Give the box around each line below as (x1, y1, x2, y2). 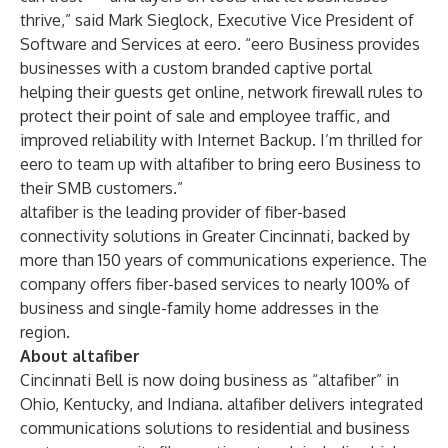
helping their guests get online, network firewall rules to (20, 82, 423, 102)
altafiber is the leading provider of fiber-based (20, 202, 346, 222)
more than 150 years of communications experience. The (20, 250, 427, 270)
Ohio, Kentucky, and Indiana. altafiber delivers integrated (20, 394, 423, 414)
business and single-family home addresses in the (20, 298, 379, 318)
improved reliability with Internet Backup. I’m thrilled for (20, 130, 422, 150)
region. (20, 322, 70, 342)
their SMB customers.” (20, 178, 183, 198)
